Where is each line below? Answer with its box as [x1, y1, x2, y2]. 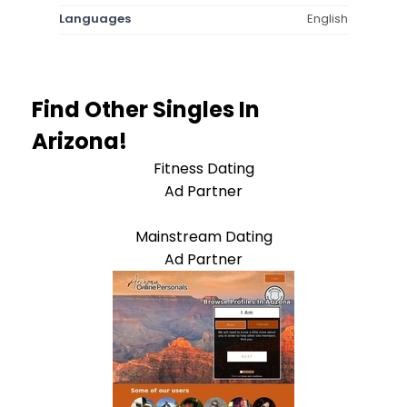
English [307, 9, 348, 27]
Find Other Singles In [32, 94, 260, 124]
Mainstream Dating [134, 225, 273, 247]
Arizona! [32, 125, 127, 156]
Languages [59, 9, 131, 27]
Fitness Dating [153, 157, 254, 179]
